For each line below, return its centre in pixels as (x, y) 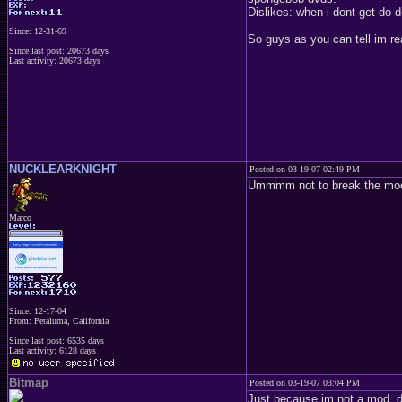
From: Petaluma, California (59, 321)
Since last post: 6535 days (57, 341)
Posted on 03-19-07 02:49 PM (305, 169)
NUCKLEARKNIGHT (63, 169)
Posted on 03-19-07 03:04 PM (305, 383)
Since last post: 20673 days (59, 51)
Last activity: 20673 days (55, 61)
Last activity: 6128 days (52, 350)
